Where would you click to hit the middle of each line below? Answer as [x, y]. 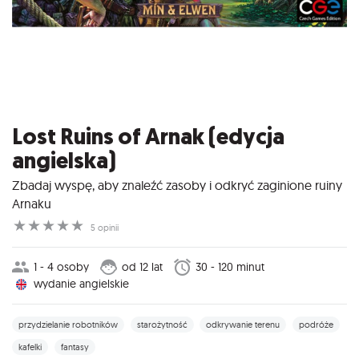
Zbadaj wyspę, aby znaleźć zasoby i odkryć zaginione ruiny [177, 185]
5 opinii [104, 227]
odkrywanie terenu [243, 324]
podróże [316, 324]
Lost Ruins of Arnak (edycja [148, 137]
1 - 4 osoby [61, 266]
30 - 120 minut [230, 266]
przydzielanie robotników [68, 324]
